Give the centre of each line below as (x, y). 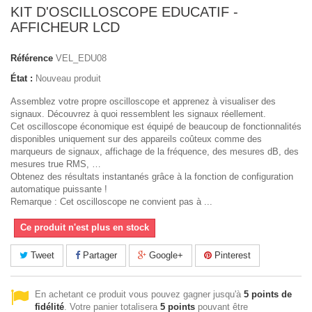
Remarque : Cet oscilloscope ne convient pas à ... (111, 202)
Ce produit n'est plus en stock (85, 227)
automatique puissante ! (59, 189)
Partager (99, 255)
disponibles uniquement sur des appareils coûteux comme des (136, 139)
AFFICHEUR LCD (65, 27)
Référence (32, 58)
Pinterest (231, 255)
